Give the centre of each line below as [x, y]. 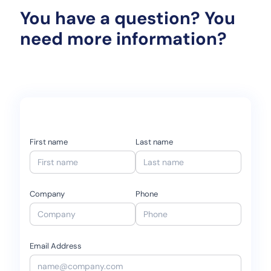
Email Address [55, 246]
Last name [154, 142]
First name [48, 142]
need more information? [123, 39]
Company [47, 194]
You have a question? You [127, 18]
